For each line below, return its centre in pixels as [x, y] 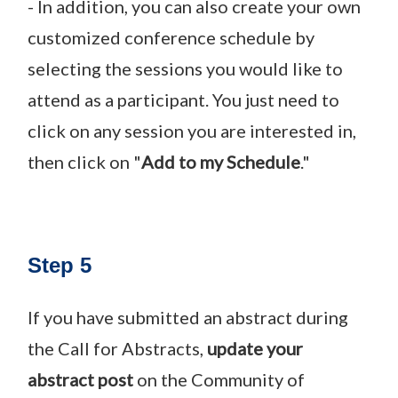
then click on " [84, 161]
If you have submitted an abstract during [188, 317]
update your [255, 348]
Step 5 [60, 265]
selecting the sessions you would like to [185, 68]
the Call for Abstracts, [117, 348]
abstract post [82, 379]
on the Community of [221, 379]
